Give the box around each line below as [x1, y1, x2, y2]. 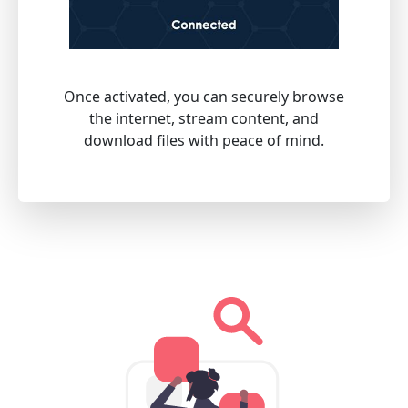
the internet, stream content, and [89, 108, 319, 129]
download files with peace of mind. [84, 130, 324, 151]
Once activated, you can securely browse [64, 87, 344, 107]
